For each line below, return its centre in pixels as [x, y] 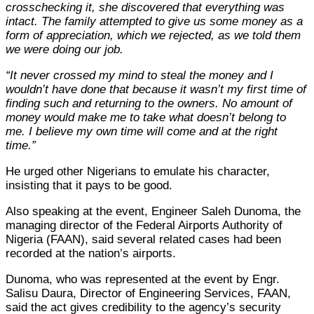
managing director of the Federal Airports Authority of [144, 225]
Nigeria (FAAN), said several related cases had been [143, 239]
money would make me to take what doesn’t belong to [146, 117]
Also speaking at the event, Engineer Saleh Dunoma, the [153, 211]
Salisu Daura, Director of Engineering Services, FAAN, [148, 293]
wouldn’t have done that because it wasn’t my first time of [156, 89]
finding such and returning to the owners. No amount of [149, 103]
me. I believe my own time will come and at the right [142, 131]
